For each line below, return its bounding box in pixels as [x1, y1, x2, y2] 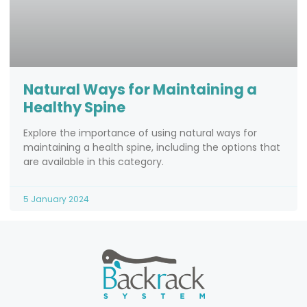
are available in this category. [23, 155, 164, 169]
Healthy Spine [23, 97, 125, 118]
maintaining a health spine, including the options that [23, 140, 280, 155]
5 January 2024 [23, 193, 89, 206]
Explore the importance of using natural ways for [23, 126, 257, 140]
